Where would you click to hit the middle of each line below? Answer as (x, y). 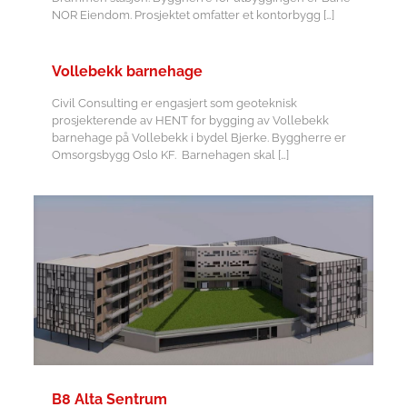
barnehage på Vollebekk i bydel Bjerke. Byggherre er (199, 138)
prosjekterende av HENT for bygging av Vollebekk (190, 120)
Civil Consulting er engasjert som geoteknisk (174, 103)
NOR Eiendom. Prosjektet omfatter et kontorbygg (186, 15)
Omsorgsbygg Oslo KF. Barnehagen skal (163, 155)
